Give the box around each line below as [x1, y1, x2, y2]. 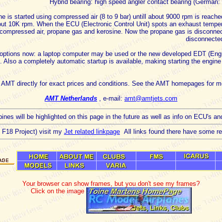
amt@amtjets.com [124, 94, 177, 102]
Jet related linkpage [64, 128, 120, 136]
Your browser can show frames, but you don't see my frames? [22, 179, 200, 187]
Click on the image [30, 187, 86, 195]
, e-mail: [97, 94, 124, 102]
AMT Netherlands [45, 94, 97, 102]
